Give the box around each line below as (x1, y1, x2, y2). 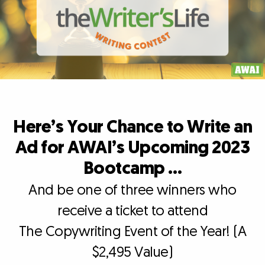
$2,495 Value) (92, 243, 173, 261)
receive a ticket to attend (57, 201, 208, 220)
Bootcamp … (83, 156, 182, 180)
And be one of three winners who (28, 180, 237, 199)
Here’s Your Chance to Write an (13, 115, 252, 139)
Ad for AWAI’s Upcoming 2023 (15, 135, 250, 160)
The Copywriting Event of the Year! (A (18, 222, 247, 241)
